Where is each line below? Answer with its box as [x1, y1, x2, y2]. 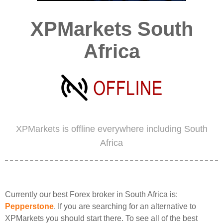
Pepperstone [5, 202, 54, 211]
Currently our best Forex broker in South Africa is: [5, 190, 178, 199]
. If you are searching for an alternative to [54, 202, 196, 211]
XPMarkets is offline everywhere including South [15, 124, 208, 134]
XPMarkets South [30, 18, 193, 40]
